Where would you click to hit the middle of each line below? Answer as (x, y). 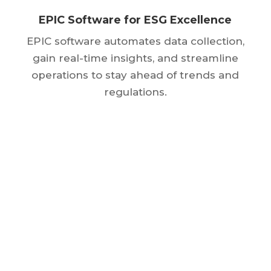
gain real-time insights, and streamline (135, 58)
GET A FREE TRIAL (135, 230)
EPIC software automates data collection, (135, 41)
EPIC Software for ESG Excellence (135, 20)
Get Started (135, 160)
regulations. (135, 92)
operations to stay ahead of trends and (135, 75)
